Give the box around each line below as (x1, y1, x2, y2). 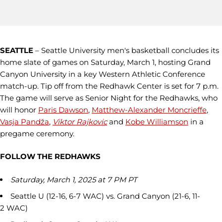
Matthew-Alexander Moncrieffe (92, 105, 207, 114)
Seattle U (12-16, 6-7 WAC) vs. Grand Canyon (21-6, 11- (10, 191, 200, 201)
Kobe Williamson (125, 116, 188, 126)
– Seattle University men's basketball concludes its (33, 45, 219, 55)
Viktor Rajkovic (53, 116, 107, 126)
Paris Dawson (38, 105, 88, 114)
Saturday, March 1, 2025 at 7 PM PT (10, 174, 137, 184)
